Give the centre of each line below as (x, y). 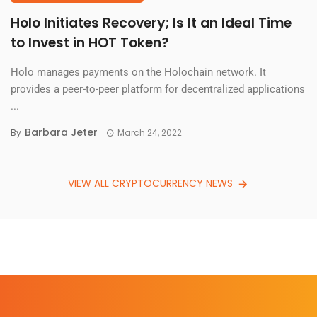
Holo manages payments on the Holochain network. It (138, 72)
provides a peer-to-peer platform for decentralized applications (158, 89)
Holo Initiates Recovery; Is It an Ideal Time (151, 23)
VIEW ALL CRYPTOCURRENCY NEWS (151, 184)
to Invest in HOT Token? (90, 42)
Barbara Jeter (61, 132)
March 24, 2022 (149, 132)
